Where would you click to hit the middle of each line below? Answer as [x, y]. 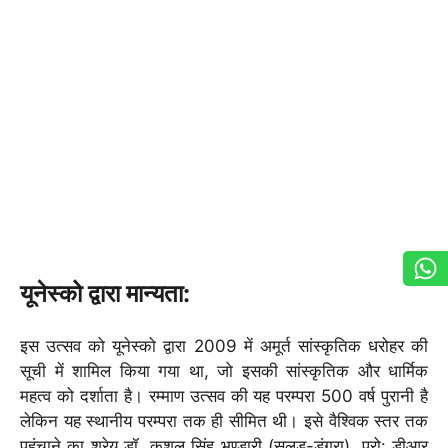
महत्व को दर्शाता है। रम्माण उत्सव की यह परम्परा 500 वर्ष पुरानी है [224, 395]
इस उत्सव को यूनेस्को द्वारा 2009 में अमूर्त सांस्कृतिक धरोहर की [224, 345]
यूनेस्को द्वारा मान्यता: [105, 294]
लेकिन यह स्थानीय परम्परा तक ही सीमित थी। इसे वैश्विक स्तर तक [224, 420]
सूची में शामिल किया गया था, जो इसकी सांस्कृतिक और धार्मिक [224, 370]
